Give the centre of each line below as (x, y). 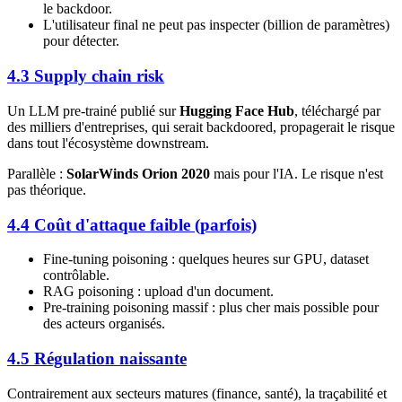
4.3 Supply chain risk (86, 76)
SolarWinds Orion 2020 (138, 173)
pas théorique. (47, 189)
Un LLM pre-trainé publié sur (93, 110)
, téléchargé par (337, 110)
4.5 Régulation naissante (97, 358)
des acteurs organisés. (104, 324)
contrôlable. (76, 275)
